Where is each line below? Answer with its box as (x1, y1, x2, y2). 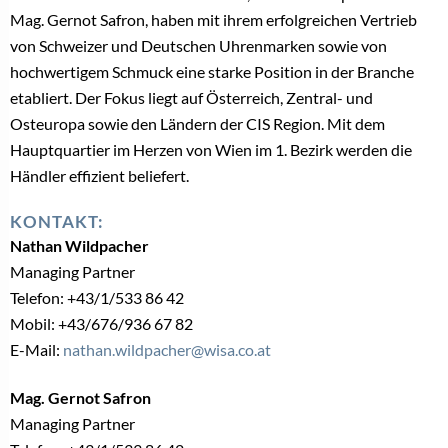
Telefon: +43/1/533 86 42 (10, 288, 184, 308)
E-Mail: (10, 340, 63, 360)
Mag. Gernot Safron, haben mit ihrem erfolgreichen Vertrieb (10, 10, 417, 30)
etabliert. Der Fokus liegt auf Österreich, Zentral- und (10, 88, 373, 108)
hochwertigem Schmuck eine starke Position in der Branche (10, 62, 414, 82)
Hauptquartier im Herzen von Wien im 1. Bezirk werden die (10, 140, 412, 160)
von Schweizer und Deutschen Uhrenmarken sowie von (10, 36, 387, 56)
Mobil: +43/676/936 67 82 (10, 314, 193, 334)
